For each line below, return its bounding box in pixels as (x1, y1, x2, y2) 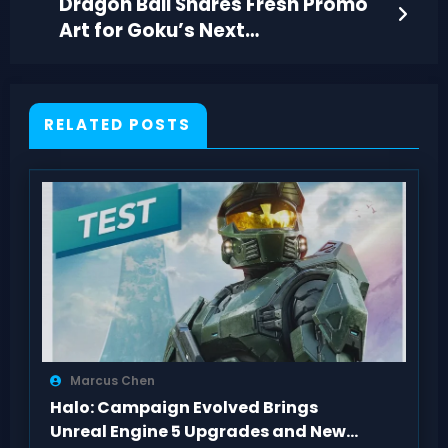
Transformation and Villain (58, 42, 320, 70)
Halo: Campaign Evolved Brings (49, 395, 318, 419)
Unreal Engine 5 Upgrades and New (49, 419, 346, 443)
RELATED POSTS (44, 114, 192, 136)
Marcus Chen (69, 371, 155, 389)
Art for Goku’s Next (58, 16, 245, 44)
